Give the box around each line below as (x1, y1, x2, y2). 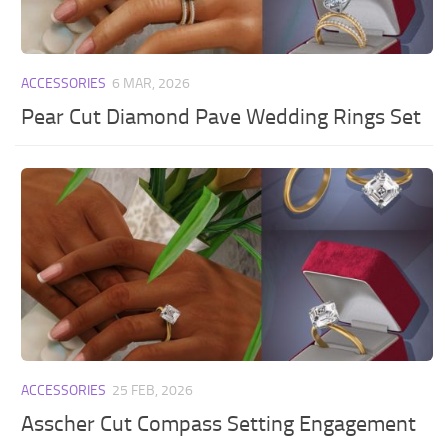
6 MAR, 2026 (112, 75, 191, 93)
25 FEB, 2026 (112, 382, 194, 400)
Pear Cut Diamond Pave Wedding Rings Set (21, 103, 422, 130)
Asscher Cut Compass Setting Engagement (21, 410, 417, 437)
